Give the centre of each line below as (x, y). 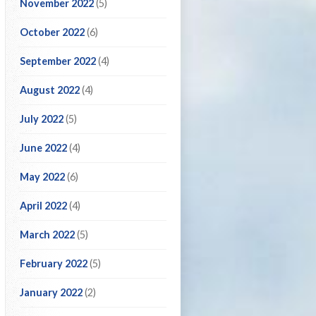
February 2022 (54, 263)
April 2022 (43, 206)
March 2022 (47, 235)
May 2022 (42, 177)
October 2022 (52, 32)
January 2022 (51, 292)
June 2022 (43, 148)
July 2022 (42, 119)
